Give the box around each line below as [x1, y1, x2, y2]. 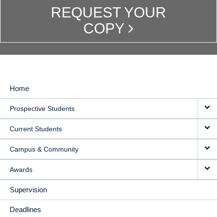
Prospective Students [10, 104, 75, 112]
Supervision [10, 185, 47, 194]
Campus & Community [10, 145, 78, 153]
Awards [10, 165, 32, 173]
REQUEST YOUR [50, 4, 166, 20]
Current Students [10, 124, 62, 133]
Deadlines [10, 205, 41, 214]
